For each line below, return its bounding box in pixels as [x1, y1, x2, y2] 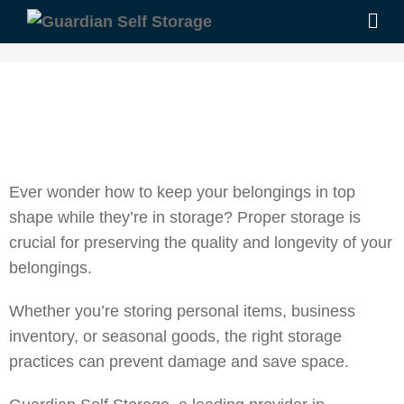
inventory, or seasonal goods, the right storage [9, 327, 342, 345]
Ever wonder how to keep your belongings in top [9, 183, 355, 201]
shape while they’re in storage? [9, 208, 237, 226]
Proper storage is [237, 208, 361, 226]
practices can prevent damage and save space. [9, 353, 349, 371]
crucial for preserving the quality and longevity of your [9, 234, 392, 252]
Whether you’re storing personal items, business [9, 302, 355, 320]
